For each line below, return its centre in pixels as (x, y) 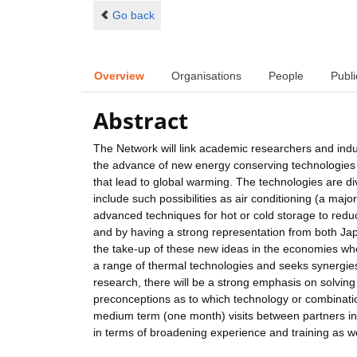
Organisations (206, 75)
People (286, 75)
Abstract (141, 121)
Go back (133, 15)
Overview (119, 75)
